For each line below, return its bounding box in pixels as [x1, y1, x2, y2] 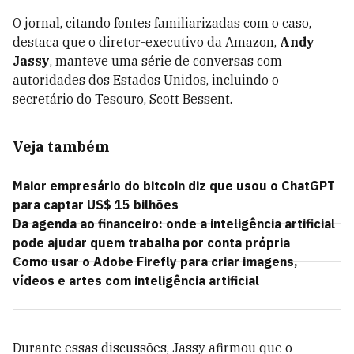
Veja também [13, 137, 109, 156]
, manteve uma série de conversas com [50, 53, 282, 69]
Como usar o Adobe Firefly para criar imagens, [13, 254, 298, 269]
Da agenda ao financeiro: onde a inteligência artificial [13, 216, 335, 232]
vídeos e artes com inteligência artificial [13, 273, 259, 288]
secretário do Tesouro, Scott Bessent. [13, 91, 232, 107]
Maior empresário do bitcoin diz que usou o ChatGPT [13, 178, 335, 194]
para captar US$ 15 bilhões [13, 197, 179, 213]
